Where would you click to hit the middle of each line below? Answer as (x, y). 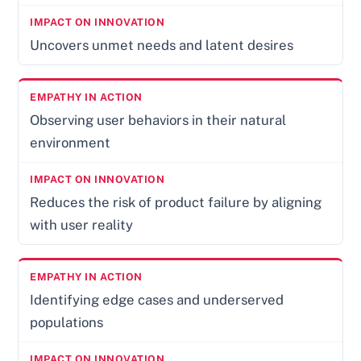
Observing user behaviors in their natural (158, 120)
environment (71, 143)
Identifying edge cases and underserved (157, 300)
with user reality (82, 225)
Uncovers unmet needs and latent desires (162, 46)
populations (67, 323)
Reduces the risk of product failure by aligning (176, 203)
